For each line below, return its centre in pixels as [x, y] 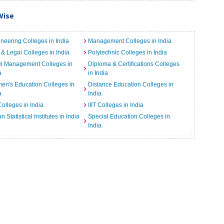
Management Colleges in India [129, 41]
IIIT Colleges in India [115, 105]
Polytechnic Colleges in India [127, 52]
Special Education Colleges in [129, 116]
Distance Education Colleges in [130, 84]
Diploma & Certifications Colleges [133, 64]
